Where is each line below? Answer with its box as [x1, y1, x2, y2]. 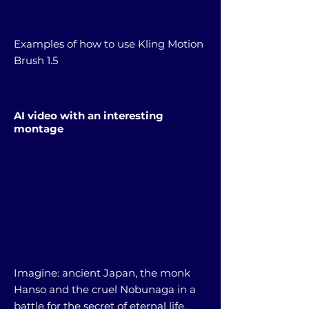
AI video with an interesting [14, 108, 163, 122]
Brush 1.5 [14, 53, 58, 67]
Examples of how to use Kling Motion [14, 37, 203, 50]
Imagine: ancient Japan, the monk [14, 266, 190, 279]
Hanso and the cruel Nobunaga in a [14, 282, 196, 296]
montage [14, 121, 63, 135]
